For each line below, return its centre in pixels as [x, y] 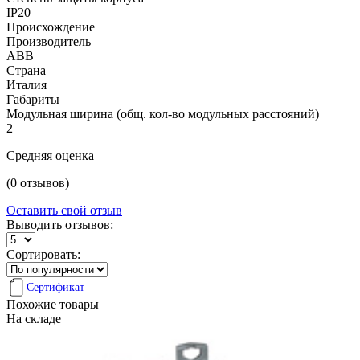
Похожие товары [53, 305]
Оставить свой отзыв [64, 211]
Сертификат [55, 287]
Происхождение [51, 27]
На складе [34, 319]
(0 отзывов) [38, 183]
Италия [27, 85]
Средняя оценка [50, 156]
